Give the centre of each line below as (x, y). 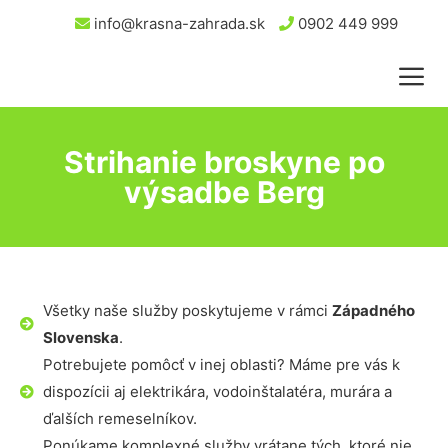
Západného (373, 310)
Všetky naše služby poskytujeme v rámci (187, 310)
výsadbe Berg (224, 192)
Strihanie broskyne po (224, 162)
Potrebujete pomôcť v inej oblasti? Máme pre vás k (221, 364)
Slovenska (80, 337)
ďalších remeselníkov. (119, 418)
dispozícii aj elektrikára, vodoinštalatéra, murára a (217, 391)
